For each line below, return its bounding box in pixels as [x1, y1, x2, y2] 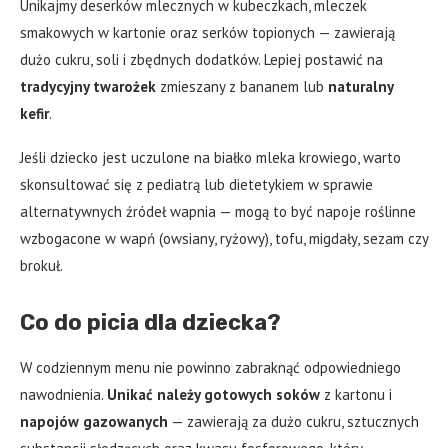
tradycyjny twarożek [20, 76, 156, 96]
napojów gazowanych [20, 411, 168, 431]
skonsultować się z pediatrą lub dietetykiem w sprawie [20, 174, 373, 194]
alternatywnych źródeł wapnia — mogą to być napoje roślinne [20, 201, 416, 221]
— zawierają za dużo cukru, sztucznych [168, 411, 419, 431]
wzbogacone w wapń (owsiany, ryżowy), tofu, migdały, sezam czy [20, 228, 428, 248]
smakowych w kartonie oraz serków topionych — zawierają [20, 22, 395, 42]
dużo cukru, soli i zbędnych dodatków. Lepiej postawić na [20, 49, 383, 69]
